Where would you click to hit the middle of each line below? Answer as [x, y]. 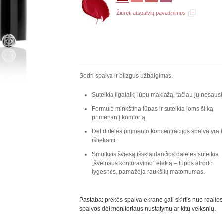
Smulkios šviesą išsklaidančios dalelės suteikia [155, 154]
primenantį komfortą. [119, 118]
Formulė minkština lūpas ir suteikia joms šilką [153, 109]
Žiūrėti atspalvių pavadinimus [151, 13]
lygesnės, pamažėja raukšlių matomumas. [148, 172]
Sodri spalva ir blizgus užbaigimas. [126, 76]
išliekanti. [105, 140]
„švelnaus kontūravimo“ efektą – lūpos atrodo [152, 163]
